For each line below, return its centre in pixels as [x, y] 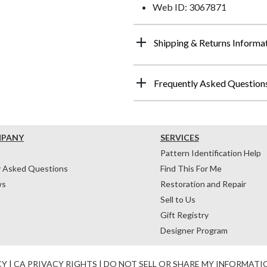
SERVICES [179, 137]
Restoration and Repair [203, 184]
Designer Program [194, 230]
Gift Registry [184, 215]
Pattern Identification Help [210, 153]
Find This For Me [191, 168]
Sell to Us [178, 199]
